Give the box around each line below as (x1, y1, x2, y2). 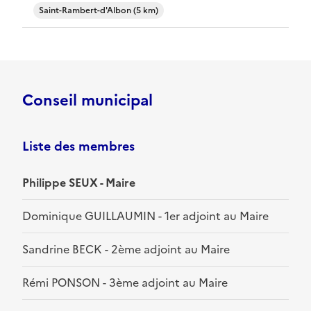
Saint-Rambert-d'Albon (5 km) (39, 4, 158, 17)
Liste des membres (22, 137, 135, 156)
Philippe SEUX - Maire (22, 174, 135, 192)
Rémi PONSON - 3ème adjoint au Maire (22, 274, 228, 292)
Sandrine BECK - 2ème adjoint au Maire (22, 241, 230, 258)
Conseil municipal (22, 89, 153, 112)
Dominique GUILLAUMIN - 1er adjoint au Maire (22, 208, 269, 225)
